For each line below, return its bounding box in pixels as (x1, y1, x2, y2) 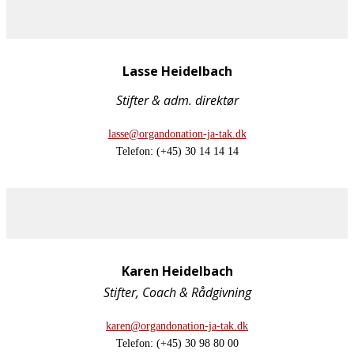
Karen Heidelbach (121, 262, 233, 280)
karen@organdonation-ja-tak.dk (106, 319, 248, 332)
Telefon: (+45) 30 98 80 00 (115, 337, 239, 349)
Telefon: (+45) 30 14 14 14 (115, 145, 239, 157)
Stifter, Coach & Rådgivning (103, 283, 251, 301)
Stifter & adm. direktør (115, 91, 239, 109)
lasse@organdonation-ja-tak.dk (107, 127, 247, 140)
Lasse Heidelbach (122, 62, 232, 80)
